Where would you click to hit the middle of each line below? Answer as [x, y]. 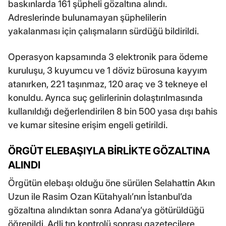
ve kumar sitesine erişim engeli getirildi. [88, 125]
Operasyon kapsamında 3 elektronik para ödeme [108, 56]
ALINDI [24, 165]
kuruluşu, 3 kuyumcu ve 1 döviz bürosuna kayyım [108, 70]
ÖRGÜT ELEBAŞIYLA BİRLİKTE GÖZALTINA [109, 151]
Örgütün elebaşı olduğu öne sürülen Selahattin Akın [111, 183]
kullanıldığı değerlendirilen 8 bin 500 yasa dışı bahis [113, 111]
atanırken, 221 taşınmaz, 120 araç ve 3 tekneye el [108, 84]
